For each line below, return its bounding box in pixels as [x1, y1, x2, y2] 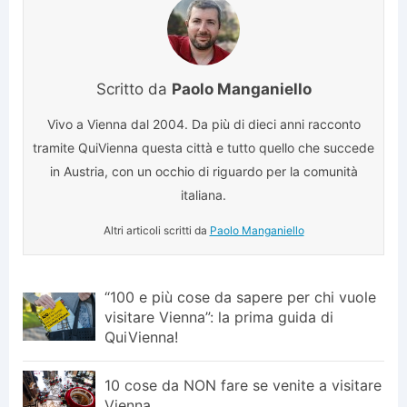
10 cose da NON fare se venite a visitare [104, 375, 382, 394]
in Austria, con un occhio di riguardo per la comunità [49, 163, 358, 179]
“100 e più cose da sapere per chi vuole [104, 287, 376, 306]
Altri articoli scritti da [103, 223, 210, 237]
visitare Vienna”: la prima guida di [104, 307, 333, 326]
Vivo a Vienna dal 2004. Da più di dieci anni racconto [46, 115, 361, 132]
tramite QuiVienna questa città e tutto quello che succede [33, 139, 374, 155]
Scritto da [95, 79, 172, 98]
